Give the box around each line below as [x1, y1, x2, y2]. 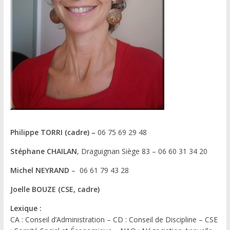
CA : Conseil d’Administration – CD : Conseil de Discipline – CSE [10, 214, 218, 224]
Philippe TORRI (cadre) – [10, 127, 98, 137]
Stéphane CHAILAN [10, 146, 77, 156]
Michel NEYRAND [10, 165, 69, 175]
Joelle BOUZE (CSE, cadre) [10, 184, 100, 194]
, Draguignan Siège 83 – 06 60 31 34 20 [76, 146, 207, 156]
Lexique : [10, 203, 42, 213]
